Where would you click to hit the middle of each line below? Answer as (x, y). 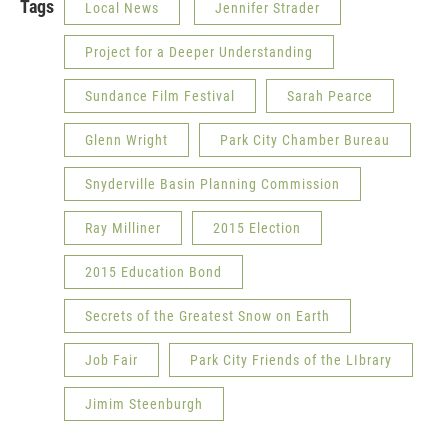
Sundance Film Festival (160, 96)
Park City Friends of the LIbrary (291, 360)
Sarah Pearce (330, 96)
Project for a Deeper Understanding (199, 52)
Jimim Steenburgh (144, 404)
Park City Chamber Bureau (305, 140)
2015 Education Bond (153, 272)
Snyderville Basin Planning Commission (212, 184)
